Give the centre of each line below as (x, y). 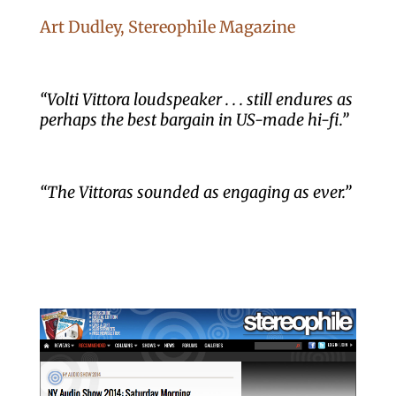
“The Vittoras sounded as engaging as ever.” (195, 193)
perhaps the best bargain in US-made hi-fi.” (194, 120)
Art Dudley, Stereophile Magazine (167, 27)
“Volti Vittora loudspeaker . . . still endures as (196, 100)
